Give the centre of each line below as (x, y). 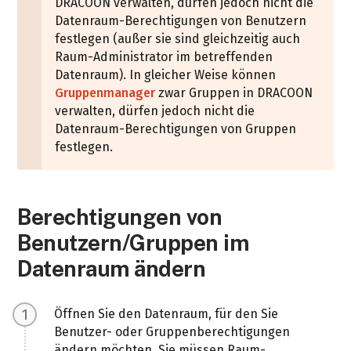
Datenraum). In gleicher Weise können (166, 74)
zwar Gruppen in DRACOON (234, 92)
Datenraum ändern (112, 268)
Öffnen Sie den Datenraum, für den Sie (166, 313)
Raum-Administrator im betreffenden (164, 56)
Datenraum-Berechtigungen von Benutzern (181, 20)
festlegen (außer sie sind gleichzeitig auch (178, 38)
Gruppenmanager (105, 92)
